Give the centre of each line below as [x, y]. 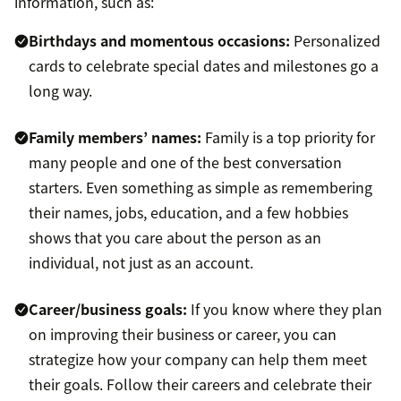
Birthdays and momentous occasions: [159, 41]
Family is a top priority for [288, 137]
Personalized [335, 41]
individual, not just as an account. [141, 263]
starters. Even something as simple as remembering [200, 188]
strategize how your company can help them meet [198, 359]
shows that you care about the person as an [175, 238]
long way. [60, 91]
